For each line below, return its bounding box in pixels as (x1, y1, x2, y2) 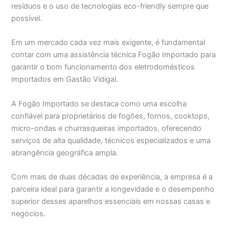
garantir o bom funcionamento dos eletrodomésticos (11, 62, 195, 72)
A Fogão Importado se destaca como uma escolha (11, 99, 187, 108)
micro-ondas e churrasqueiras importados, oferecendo (11, 123, 202, 133)
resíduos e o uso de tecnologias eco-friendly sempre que (11, 2, 209, 11)
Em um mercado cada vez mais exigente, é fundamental (11, 38, 205, 48)
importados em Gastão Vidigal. (11, 75, 119, 84)
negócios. (11, 209, 46, 219)
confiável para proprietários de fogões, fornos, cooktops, (11, 111, 210, 121)
